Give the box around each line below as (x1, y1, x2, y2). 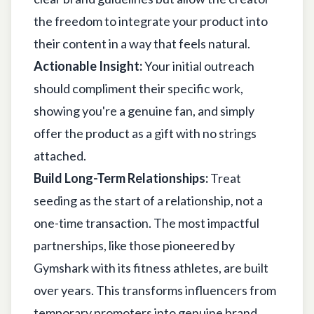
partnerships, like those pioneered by (34, 237, 235, 253)
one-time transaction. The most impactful (34, 214, 259, 231)
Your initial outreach (142, 57, 254, 74)
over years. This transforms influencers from (34, 282, 276, 298)
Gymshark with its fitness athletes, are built (34, 259, 268, 275)
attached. (34, 147, 86, 163)
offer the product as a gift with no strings (34, 125, 257, 141)
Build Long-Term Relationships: (34, 170, 208, 186)
